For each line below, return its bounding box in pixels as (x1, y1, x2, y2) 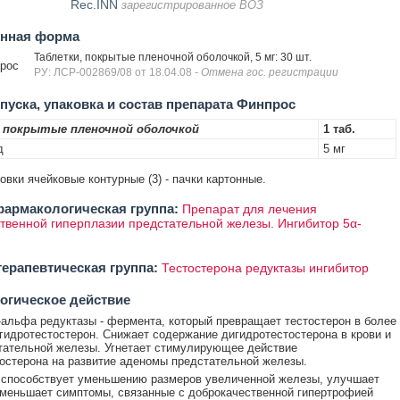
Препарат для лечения (181, 202, 317, 216)
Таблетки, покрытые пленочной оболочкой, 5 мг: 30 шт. (33, 51, 312, 63)
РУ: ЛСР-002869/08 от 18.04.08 (33, 66, 195, 79)
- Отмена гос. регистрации (194, 66, 338, 79)
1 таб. (322, 122, 355, 136)
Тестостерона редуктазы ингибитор (161, 261, 369, 275)
